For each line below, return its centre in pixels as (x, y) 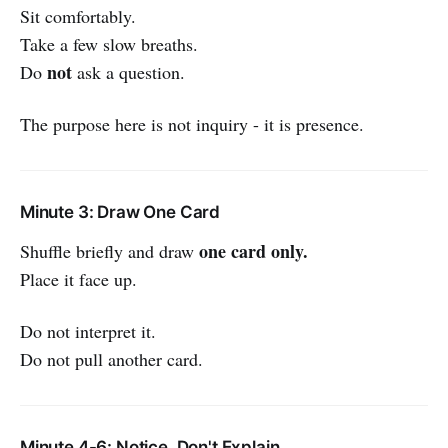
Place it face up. (78, 278)
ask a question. (128, 71)
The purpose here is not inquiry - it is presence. (192, 123)
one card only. (253, 250)
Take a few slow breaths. (109, 43)
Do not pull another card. (111, 358)
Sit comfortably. (78, 15)
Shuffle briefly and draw (109, 250)
